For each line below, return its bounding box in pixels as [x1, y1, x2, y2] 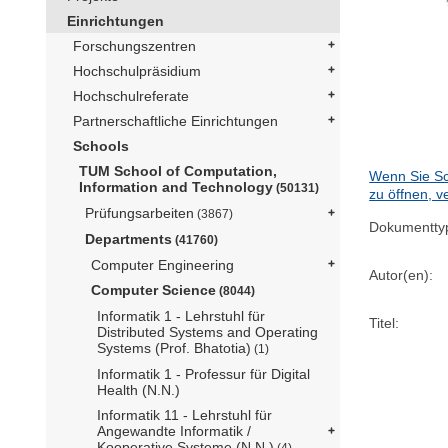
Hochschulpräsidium [73, 62, 201, 79]
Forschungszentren [73, 37, 196, 54]
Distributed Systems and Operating [97, 323, 318, 340]
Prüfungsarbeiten [85, 204, 194, 221]
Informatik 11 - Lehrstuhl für [97, 406, 272, 423]
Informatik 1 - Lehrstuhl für [97, 307, 265, 324]
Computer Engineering [91, 256, 234, 273]
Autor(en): [369, 266, 434, 283]
